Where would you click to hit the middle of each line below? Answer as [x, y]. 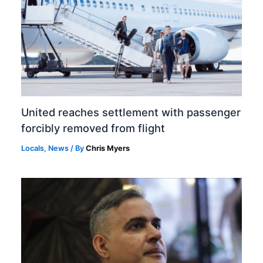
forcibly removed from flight [93, 128]
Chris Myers [108, 149]
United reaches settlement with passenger [131, 112]
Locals [33, 149]
